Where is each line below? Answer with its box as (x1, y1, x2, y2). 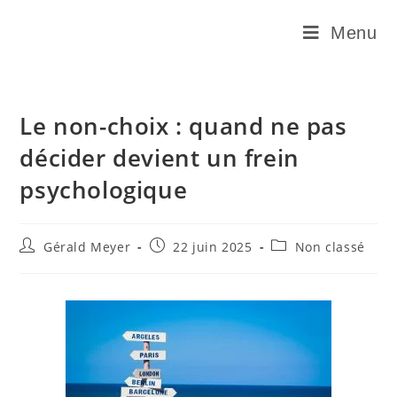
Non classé (294, 238, 365, 255)
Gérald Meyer (43, 238, 131, 255)
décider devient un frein (19, 142, 300, 174)
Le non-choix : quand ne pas (19, 110, 347, 142)
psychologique (19, 174, 188, 206)
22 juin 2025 (173, 238, 253, 255)
